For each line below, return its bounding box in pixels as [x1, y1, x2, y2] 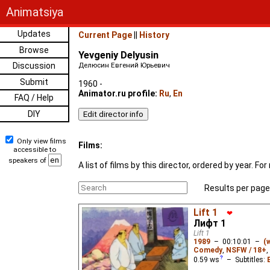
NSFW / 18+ [226, 246, 266, 255]
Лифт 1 [193, 218, 226, 230]
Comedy [193, 246, 222, 255]
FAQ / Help [14, 93, 54, 102]
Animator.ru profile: [78, 89, 157, 98]
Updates [17, 29, 51, 39]
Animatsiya [6, 5, 63, 19]
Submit [20, 77, 49, 87]
